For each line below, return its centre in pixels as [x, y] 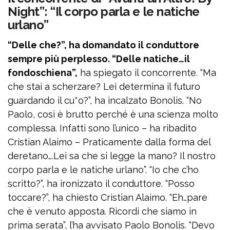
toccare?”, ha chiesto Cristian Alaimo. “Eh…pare [108, 197]
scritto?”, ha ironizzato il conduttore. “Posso [101, 184]
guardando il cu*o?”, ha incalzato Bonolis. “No [105, 100]
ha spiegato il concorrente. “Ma [147, 73]
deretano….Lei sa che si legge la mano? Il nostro [112, 156]
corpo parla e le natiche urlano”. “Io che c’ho [103, 170]
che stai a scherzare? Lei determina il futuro [104, 87]
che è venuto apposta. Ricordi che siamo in [102, 211]
